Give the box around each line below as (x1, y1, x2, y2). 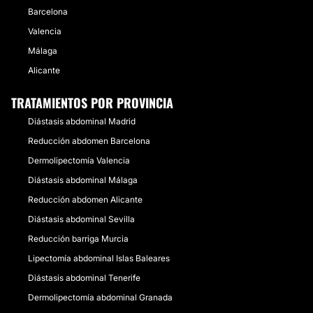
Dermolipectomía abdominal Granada (28, 292, 173, 303)
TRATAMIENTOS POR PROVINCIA (11, 94, 173, 112)
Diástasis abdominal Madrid (28, 116, 136, 126)
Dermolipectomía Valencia (28, 155, 130, 166)
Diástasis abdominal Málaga (28, 175, 138, 185)
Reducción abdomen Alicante (28, 194, 143, 205)
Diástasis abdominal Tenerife (28, 272, 140, 283)
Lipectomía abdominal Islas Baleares (28, 253, 170, 263)
